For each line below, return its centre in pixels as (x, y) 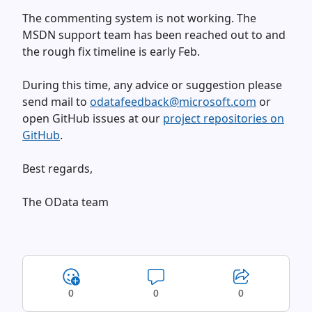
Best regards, (57, 169)
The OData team (65, 202)
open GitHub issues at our (93, 118)
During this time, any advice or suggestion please (152, 85)
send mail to (56, 102)
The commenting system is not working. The (139, 18)
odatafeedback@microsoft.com (173, 102)
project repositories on (224, 118)
